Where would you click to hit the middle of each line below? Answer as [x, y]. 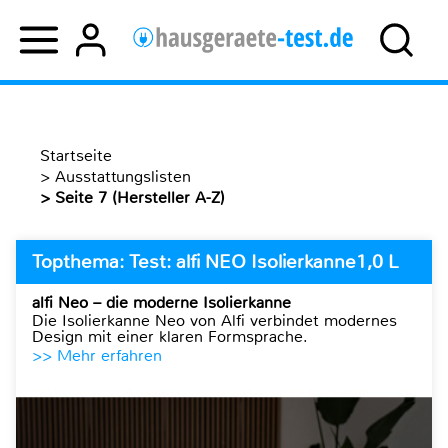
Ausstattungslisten [123, 176]
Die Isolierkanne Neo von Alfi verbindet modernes [214, 320]
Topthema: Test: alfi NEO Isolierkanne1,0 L [215, 261]
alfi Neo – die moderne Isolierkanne [161, 302]
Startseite [76, 155]
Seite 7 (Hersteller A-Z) [168, 197]
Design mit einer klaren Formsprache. [170, 336]
